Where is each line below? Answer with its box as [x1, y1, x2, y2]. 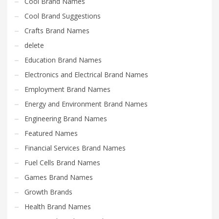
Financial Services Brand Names [24, 143, 126, 153]
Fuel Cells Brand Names [24, 157, 100, 167]
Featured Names [24, 128, 78, 138]
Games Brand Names [24, 172, 93, 182]
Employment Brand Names [24, 84, 110, 94]
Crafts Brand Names [24, 25, 89, 35]
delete [24, 40, 44, 50]
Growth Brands [24, 187, 72, 197]
